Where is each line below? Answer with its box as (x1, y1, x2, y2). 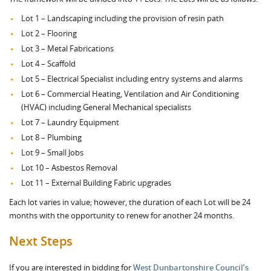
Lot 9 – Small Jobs (21, 147, 83, 158)
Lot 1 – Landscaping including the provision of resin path (21, 13, 224, 24)
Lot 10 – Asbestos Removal (21, 162, 117, 173)
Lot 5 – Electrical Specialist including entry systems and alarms (21, 73, 243, 84)
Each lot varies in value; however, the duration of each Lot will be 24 (9, 197, 250, 207)
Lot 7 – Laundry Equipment (21, 117, 119, 128)
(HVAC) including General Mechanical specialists (21, 102, 191, 113)
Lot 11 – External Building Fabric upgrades (21, 177, 171, 188)
